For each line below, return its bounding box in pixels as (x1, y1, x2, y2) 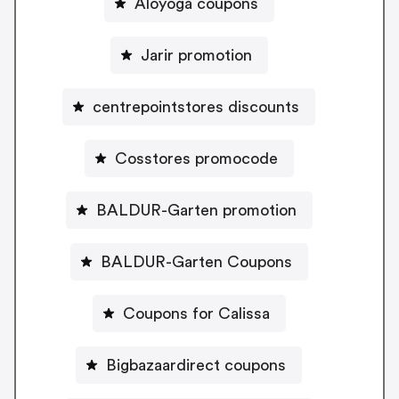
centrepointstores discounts (93, 99, 299, 116)
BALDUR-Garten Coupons (100, 254, 292, 271)
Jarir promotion (140, 47, 252, 64)
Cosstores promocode (114, 151, 278, 167)
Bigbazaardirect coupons (106, 357, 286, 374)
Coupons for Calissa (122, 305, 270, 322)
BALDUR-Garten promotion (95, 202, 297, 219)
